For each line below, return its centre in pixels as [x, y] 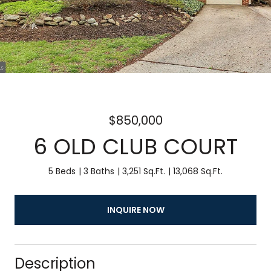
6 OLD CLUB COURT [135, 147]
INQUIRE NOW [135, 210]
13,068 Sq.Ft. [198, 171]
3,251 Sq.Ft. [144, 171]
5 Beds [62, 171]
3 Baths [99, 171]
